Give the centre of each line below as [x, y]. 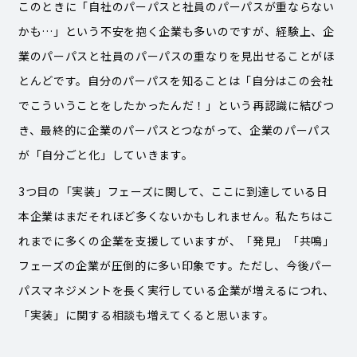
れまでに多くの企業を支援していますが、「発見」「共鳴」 [176, 240]
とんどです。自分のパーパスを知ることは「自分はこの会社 [176, 80]
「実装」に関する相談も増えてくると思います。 [146, 314]
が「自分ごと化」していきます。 [106, 154]
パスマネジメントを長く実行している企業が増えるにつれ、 [176, 290]
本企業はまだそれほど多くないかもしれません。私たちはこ [176, 216]
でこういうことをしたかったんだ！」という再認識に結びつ [176, 105]
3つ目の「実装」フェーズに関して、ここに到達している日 [173, 191]
